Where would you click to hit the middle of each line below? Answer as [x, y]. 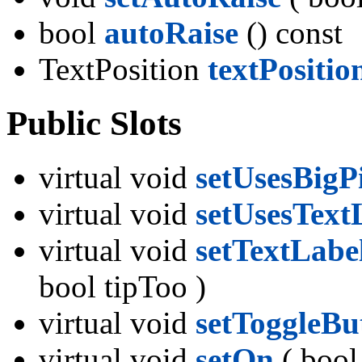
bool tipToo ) [122, 286]
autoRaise [171, 32]
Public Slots [94, 123]
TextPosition [123, 69]
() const [290, 32]
